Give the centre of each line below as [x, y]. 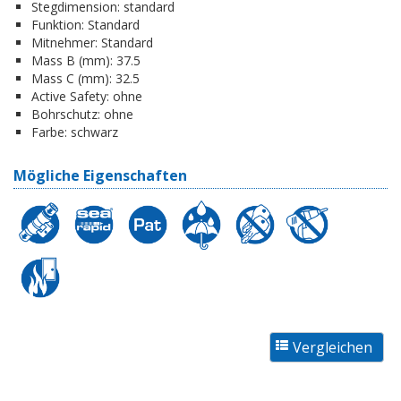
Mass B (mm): [72, 60]
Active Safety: [70, 96]
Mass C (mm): [72, 78]
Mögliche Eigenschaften [100, 175]
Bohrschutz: [66, 114]
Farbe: [49, 132]
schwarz [93, 132]
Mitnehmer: [64, 42]
